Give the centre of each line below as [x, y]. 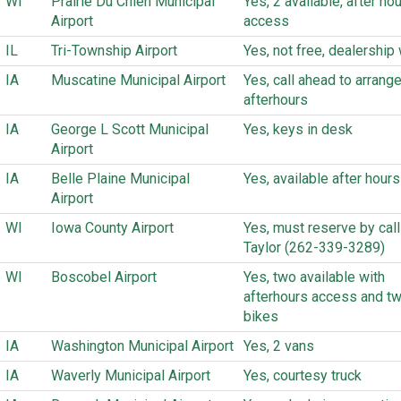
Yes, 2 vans [279, 346]
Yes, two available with [314, 277]
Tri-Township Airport [114, 51]
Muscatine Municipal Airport [138, 80]
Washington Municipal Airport [142, 346]
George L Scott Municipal [130, 129]
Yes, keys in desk [298, 129]
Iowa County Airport [112, 228]
